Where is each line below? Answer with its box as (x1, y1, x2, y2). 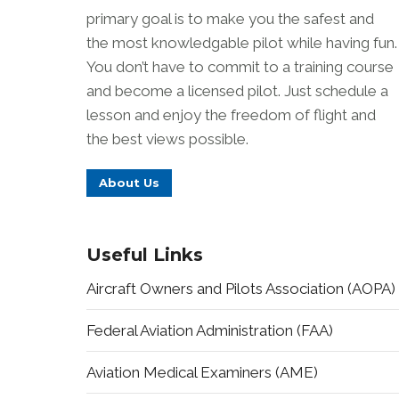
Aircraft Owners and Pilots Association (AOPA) (86, 279, 395, 297)
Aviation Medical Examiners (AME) (86, 362, 318, 381)
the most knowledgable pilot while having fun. (86, 33, 397, 52)
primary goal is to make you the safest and (86, 9, 374, 28)
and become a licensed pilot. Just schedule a (86, 81, 388, 100)
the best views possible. (86, 129, 248, 148)
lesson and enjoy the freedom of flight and (86, 105, 376, 124)
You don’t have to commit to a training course (86, 57, 394, 76)
